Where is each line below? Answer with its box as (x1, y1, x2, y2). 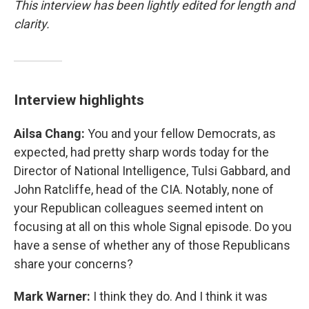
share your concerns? (14, 257, 133, 271)
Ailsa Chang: (14, 126, 88, 141)
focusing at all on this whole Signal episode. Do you (14, 219, 292, 234)
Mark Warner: (14, 289, 93, 303)
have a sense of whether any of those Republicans (14, 238, 290, 252)
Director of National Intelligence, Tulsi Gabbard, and (14, 163, 290, 178)
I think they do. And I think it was (93, 289, 268, 303)
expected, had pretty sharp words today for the (14, 145, 269, 159)
